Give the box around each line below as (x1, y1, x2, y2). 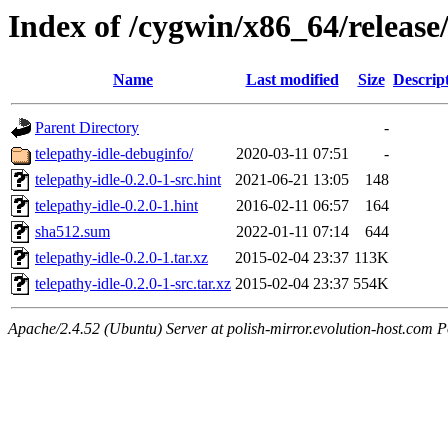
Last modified (245, 71, 339, 89)
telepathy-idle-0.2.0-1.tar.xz (35, 249, 208, 267)
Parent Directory (35, 119, 139, 137)
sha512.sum (35, 223, 110, 241)
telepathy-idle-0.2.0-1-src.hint (35, 171, 221, 189)
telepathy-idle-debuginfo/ (35, 145, 193, 163)
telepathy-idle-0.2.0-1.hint (35, 197, 198, 215)
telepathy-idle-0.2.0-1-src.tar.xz (35, 275, 231, 293)
